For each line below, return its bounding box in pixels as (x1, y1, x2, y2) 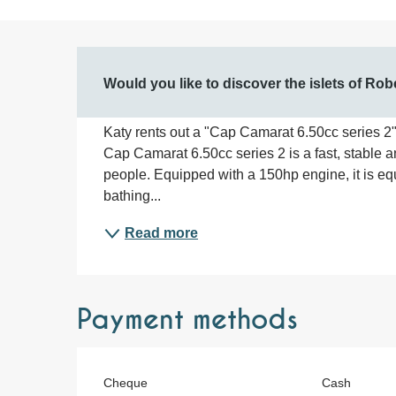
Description (77, 51, 299, 103)
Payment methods (77, 303, 299, 337)
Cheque (103, 376, 148, 390)
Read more (125, 225, 199, 240)
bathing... (103, 188, 162, 203)
